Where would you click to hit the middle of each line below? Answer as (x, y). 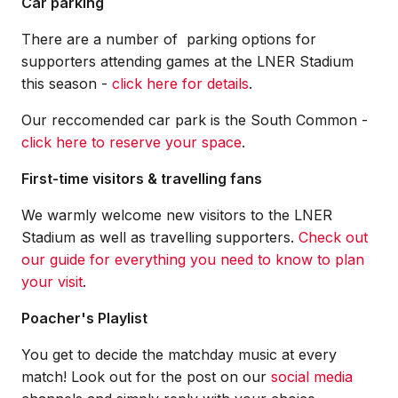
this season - (67, 84)
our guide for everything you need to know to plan (193, 259)
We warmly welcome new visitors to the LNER (177, 215)
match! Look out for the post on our (146, 377)
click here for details (180, 84)
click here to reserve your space (131, 142)
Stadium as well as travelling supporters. (160, 237)
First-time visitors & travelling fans (142, 179)
